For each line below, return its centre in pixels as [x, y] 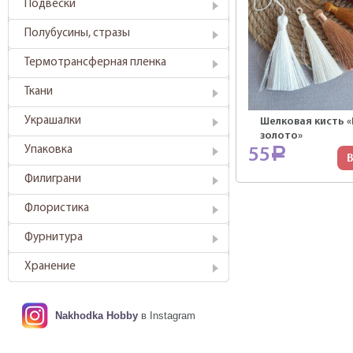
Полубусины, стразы [77, 33]
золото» [282, 136]
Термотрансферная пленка [95, 63]
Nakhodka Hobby [97, 316]
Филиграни [53, 179]
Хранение [50, 267]
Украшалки [53, 121]
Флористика [57, 208]
